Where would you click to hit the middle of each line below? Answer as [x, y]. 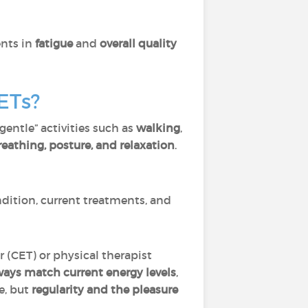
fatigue [54, 43]
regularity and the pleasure [105, 289]
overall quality [138, 43]
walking [158, 128]
